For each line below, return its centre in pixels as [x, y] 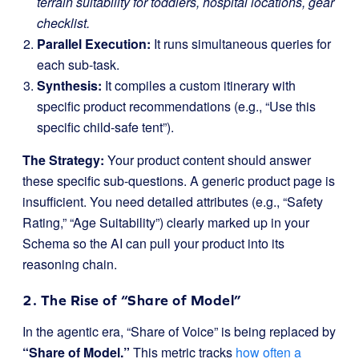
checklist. [63, 23]
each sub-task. [78, 65]
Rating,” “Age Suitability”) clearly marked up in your [166, 222]
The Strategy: [63, 160]
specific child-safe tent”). [105, 127]
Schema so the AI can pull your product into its [153, 243]
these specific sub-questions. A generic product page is [179, 181]
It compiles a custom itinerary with [199, 85]
